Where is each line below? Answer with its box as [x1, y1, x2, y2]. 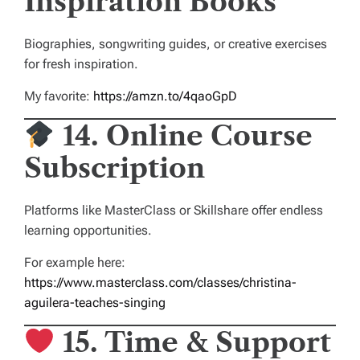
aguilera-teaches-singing [24, 295, 166, 311]
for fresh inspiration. [24, 56, 138, 72]
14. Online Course [62, 119, 313, 153]
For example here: [24, 255, 125, 271]
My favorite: [24, 88, 93, 104]
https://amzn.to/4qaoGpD [93, 88, 237, 104]
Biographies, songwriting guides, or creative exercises [24, 36, 327, 52]
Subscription [24, 151, 205, 186]
